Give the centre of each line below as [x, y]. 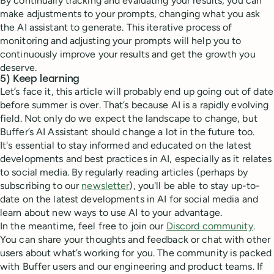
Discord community [209, 226]
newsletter [106, 186]
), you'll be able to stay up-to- [195, 186]
